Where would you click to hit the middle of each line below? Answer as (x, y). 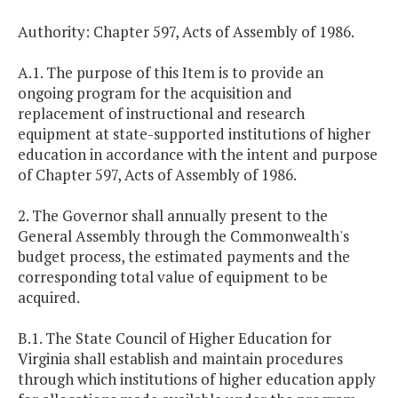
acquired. (49, 298)
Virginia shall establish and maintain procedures (180, 359)
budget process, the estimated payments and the (184, 257)
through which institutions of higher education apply (197, 379)
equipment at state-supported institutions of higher (194, 134)
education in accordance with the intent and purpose (198, 155)
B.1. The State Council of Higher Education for (175, 338)
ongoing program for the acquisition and (155, 93)
